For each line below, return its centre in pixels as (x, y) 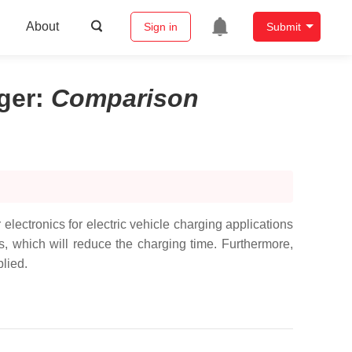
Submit (283, 27)
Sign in (160, 27)
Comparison (125, 98)
